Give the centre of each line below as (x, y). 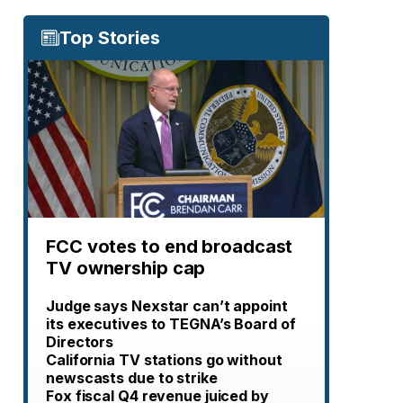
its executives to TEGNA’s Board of (171, 324)
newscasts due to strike (132, 378)
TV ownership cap (126, 268)
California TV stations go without (164, 360)
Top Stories (110, 38)
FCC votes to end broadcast (170, 246)
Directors (80, 342)
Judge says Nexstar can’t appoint (167, 306)
